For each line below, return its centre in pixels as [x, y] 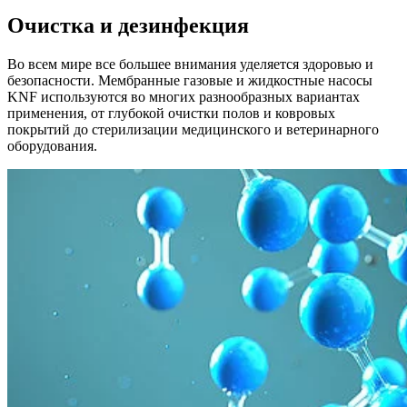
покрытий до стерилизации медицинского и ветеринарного [193, 129]
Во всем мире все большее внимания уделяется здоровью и [190, 64]
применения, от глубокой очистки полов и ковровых [171, 113]
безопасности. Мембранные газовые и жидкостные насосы [190, 80]
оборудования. [54, 145]
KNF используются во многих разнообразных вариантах [184, 96]
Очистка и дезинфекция [128, 26]
